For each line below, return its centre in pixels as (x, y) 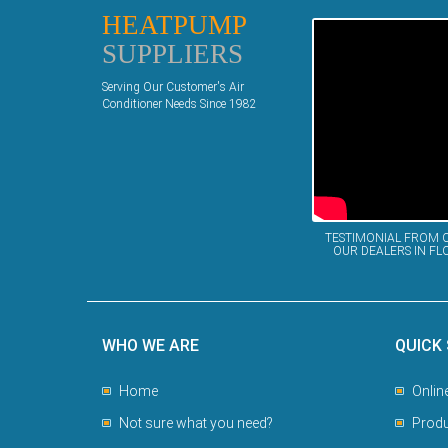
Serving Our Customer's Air (173, 87)
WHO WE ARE (150, 345)
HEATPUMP (174, 25)
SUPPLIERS (172, 54)
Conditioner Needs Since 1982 (179, 104)
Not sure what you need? (196, 423)
